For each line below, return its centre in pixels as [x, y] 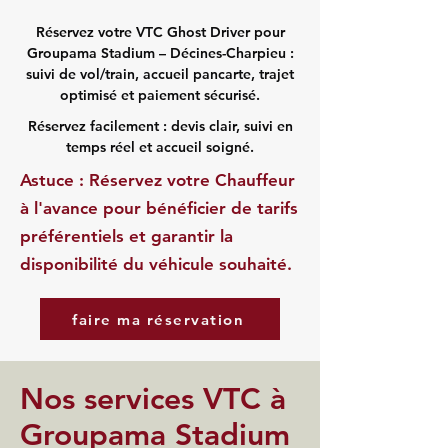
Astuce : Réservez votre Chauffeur [157, 180]
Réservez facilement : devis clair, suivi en [160, 126]
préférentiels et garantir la [126, 236]
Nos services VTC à [153, 399]
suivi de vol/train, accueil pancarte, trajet [160, 74]
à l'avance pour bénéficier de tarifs [159, 208]
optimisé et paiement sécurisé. [160, 95]
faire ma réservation [158, 319]
